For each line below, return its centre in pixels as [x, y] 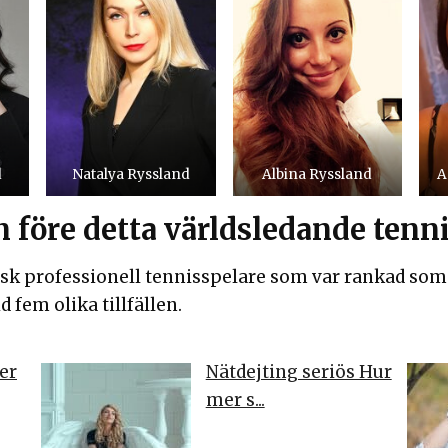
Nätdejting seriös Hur [298, 371]
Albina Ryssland [317, 175]
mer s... [235, 399]
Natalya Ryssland [130, 175]
